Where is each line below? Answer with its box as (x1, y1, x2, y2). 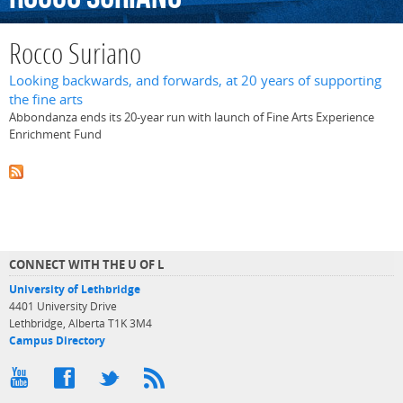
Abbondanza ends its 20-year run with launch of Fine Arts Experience (9, 109, 374, 126)
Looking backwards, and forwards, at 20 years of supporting (9, 71, 381, 91)
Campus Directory (9, 333, 105, 347)
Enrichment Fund (9, 126, 102, 143)
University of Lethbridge (9, 282, 140, 296)
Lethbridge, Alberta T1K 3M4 (9, 316, 152, 330)
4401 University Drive (9, 299, 117, 313)
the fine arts (9, 90, 83, 110)
